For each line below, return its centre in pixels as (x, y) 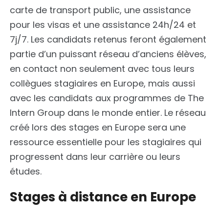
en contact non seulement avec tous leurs (102, 69)
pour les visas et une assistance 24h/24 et (103, 25)
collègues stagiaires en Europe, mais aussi (102, 84)
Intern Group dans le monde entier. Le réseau (108, 113)
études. (26, 172)
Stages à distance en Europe (103, 197)
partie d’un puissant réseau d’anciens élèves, (108, 54)
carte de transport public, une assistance (100, 10)
